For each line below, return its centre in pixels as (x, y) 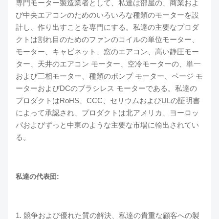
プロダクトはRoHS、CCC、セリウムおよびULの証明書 (108, 100)
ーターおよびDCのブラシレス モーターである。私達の (106, 88)
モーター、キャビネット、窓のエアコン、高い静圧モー (107, 52)
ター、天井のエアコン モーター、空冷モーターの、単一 (108, 64)
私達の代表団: (37, 176)
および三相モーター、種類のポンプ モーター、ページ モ (109, 76)
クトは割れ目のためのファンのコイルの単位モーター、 (107, 39)
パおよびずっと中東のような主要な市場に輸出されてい (107, 125)
